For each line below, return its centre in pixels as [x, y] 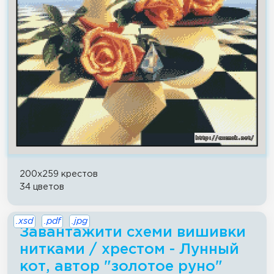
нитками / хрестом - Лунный [129, 249]
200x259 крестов [59, 174]
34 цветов [42, 187]
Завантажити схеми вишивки [133, 232]
